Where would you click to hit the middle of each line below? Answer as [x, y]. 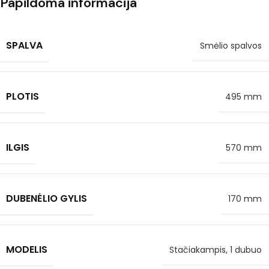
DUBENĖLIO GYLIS [47, 198]
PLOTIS [23, 96]
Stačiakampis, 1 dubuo [216, 250]
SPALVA [24, 45]
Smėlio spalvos [231, 46]
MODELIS [27, 249]
